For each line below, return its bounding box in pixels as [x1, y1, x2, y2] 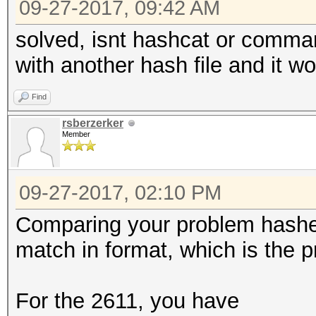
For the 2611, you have [16, 288, 239, 313]
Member [62, 130, 90, 138]
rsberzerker [62, 117, 123, 129]
